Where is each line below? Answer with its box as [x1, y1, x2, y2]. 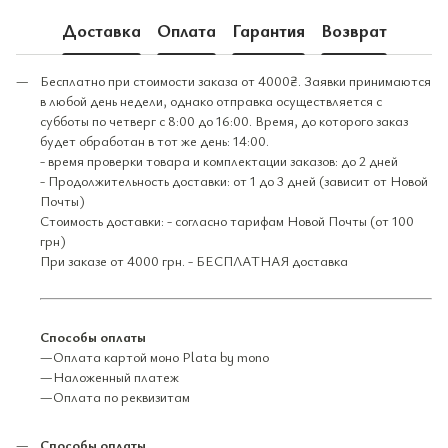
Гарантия [231, 18, 305, 43]
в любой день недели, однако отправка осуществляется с [40, 90, 382, 110]
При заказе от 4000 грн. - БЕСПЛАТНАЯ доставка [40, 250, 348, 270]
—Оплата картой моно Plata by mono [40, 346, 269, 366]
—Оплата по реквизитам [40, 386, 190, 406]
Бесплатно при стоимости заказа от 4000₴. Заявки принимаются [40, 70, 431, 90]
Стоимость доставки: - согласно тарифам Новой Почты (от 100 [40, 210, 414, 230]
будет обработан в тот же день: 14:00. [40, 130, 269, 150]
